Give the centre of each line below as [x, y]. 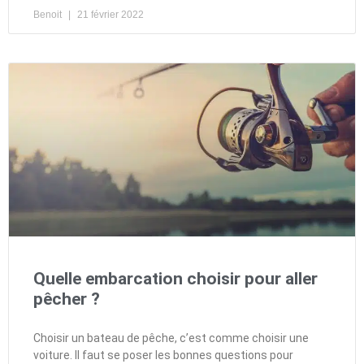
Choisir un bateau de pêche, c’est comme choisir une [171, 338]
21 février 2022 [109, 14]
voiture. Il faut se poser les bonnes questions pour [163, 355]
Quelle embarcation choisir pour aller [175, 278]
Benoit [49, 14]
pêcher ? [67, 299]
